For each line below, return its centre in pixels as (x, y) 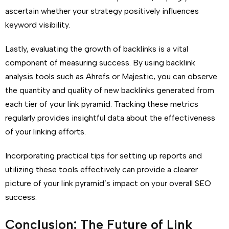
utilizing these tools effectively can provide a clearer (101, 169)
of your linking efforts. (45, 132)
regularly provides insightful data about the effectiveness (110, 118)
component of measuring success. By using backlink (100, 63)
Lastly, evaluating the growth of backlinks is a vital (97, 49)
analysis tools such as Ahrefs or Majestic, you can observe (111, 76)
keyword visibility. (38, 25)
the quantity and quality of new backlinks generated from (110, 90)
